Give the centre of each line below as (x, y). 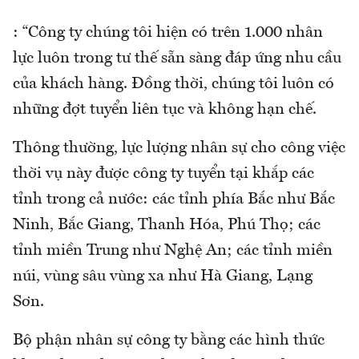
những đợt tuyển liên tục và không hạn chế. (165, 110)
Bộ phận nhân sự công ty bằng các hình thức (169, 341)
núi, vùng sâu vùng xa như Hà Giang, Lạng (163, 277)
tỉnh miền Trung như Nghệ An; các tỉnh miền (173, 251)
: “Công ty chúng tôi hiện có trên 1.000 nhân (168, 33)
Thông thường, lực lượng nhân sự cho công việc (179, 149)
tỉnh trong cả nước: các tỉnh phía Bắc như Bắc (174, 200)
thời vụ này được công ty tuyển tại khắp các (163, 174)
